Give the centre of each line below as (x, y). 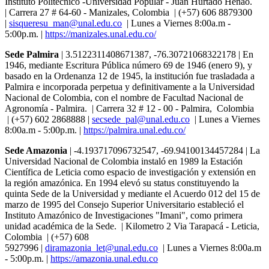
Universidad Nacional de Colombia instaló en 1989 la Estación (124, 161)
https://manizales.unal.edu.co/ (101, 34)
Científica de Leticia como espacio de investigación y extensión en (130, 172)
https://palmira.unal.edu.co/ (134, 130)
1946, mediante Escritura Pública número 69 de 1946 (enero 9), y (128, 65)
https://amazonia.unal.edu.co (104, 258)
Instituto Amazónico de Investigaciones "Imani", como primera (124, 215)
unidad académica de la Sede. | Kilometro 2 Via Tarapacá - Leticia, (133, 226)
